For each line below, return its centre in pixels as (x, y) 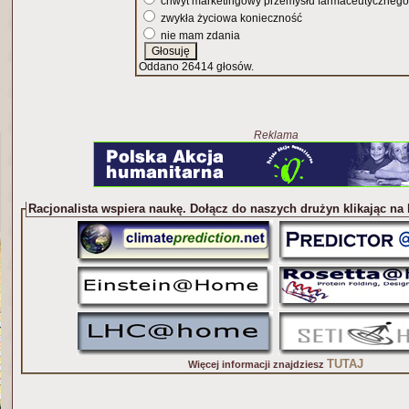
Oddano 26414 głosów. (196, 67)
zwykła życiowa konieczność (230, 18)
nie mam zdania (199, 36)
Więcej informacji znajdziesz (257, 364)
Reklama (276, 135)
